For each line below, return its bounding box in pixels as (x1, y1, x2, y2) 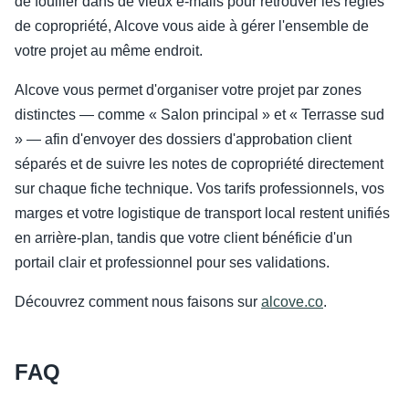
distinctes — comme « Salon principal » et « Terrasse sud (15, 107, 384, 123)
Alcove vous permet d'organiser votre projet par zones (15, 82, 362, 99)
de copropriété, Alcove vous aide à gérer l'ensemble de (15, 18, 369, 35)
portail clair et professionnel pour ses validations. (15, 255, 330, 271)
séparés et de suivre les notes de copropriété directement (15, 156, 383, 173)
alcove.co (261, 294, 323, 310)
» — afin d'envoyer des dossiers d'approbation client (15, 131, 351, 148)
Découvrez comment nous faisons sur (15, 294, 261, 310)
